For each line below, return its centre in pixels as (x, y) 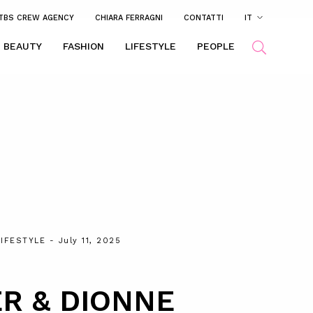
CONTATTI (204, 18)
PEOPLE (216, 46)
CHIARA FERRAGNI (129, 18)
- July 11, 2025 (83, 240)
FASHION (83, 46)
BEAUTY (23, 46)
